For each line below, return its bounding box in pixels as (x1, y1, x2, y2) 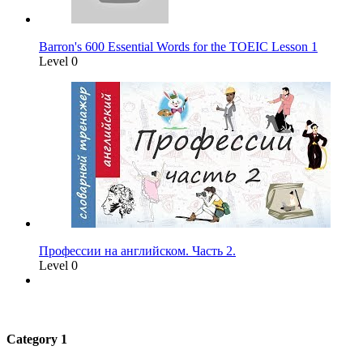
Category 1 (6, 331, 67, 346)
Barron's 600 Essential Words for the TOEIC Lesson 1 (39, 39, 318, 53)
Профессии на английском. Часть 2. (39, 243, 236, 258)
